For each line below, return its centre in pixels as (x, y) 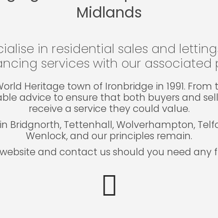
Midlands (109, 12)
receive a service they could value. (109, 108)
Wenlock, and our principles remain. (109, 136)
